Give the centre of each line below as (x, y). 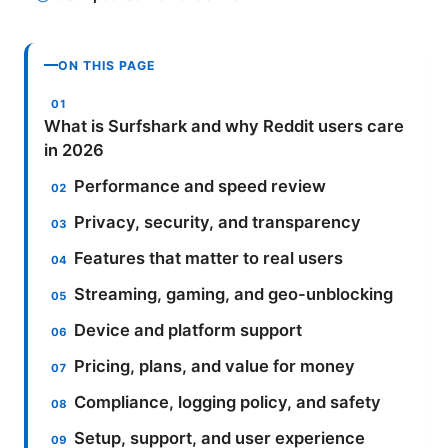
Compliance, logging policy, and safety (228, 401)
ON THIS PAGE (107, 65)
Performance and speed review (200, 185)
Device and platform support (188, 329)
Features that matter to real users (209, 257)
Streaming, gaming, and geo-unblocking (234, 293)
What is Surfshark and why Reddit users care (224, 125)
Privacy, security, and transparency (218, 221)
